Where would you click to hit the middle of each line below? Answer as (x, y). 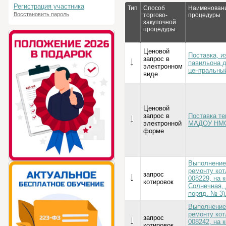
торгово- (155, 15)
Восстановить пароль (41, 14)
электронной (162, 123)
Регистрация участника (49, 6)
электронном (163, 66)
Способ (154, 8)
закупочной (159, 22)
